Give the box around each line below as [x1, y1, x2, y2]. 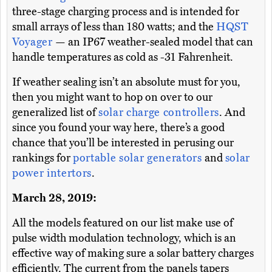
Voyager [12, 35, 56, 49]
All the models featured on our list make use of [12, 216, 233, 230]
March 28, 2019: [12, 191, 97, 205]
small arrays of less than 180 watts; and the [12, 20, 216, 34]
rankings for [12, 151, 73, 165]
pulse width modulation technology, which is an [12, 231, 236, 245]
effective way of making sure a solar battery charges [12, 246, 254, 260]
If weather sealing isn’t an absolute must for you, [12, 75, 240, 89]
